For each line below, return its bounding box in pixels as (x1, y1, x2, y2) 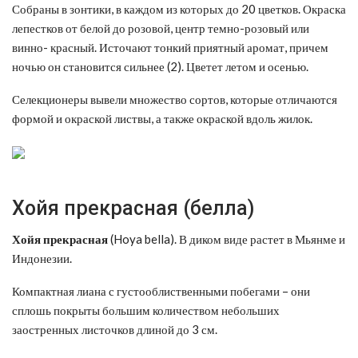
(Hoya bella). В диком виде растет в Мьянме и (108, 231, 345, 246)
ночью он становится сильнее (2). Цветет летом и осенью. (12, 58, 308, 74)
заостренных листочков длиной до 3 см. (12, 321, 217, 336)
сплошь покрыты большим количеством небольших (12, 302, 280, 317)
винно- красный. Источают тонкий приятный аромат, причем (12, 39, 328, 54)
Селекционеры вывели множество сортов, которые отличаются (12, 91, 337, 106)
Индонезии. (12, 250, 72, 265)
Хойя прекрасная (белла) (12, 196, 254, 220)
